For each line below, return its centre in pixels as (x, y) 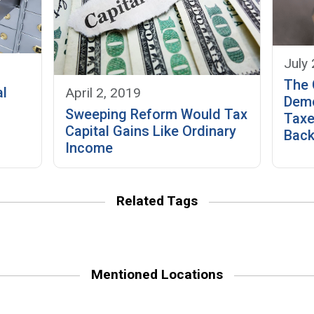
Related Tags (157, 200)
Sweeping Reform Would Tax (157, 114)
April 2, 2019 (103, 93)
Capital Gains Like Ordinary (151, 131)
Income (89, 148)
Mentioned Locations (157, 274)
